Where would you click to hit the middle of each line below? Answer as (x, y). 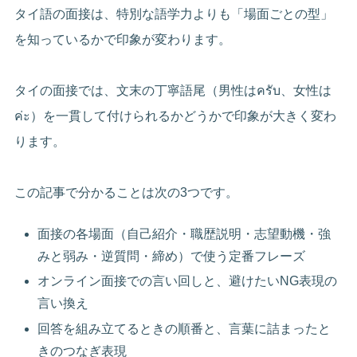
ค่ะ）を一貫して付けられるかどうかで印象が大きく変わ (176, 116)
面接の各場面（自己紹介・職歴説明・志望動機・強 (184, 234)
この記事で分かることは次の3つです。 (127, 192)
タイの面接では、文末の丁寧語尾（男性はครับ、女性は (173, 90)
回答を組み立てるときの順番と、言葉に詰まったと (184, 328)
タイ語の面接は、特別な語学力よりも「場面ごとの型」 (174, 14)
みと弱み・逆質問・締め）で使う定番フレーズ (172, 257)
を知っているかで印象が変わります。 (123, 39)
